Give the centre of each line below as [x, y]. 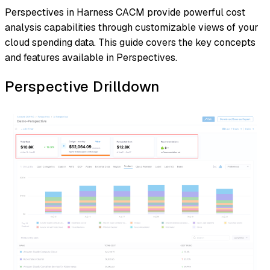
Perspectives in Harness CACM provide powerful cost [125, 13]
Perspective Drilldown [82, 86]
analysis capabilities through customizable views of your [132, 28]
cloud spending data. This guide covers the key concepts [130, 43]
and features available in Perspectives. [91, 58]
